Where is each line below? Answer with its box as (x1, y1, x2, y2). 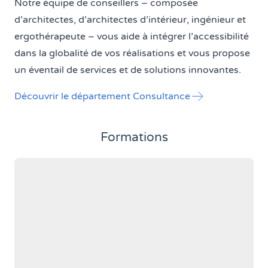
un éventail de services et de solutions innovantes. (14, 63, 241, 76)
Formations (100, 129, 168, 145)
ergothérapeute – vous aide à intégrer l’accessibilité (14, 30, 249, 42)
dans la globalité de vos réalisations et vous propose (14, 47, 250, 59)
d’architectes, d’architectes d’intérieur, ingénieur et (14, 13, 246, 26)
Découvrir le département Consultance (14, 90, 190, 102)
